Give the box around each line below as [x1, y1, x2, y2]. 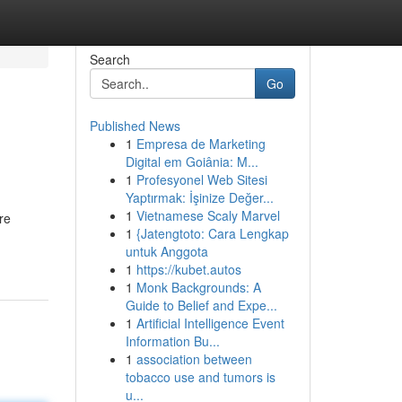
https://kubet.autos [135, 260, 241, 278]
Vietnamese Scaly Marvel [135, 206, 280, 224]
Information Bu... [125, 332, 220, 350]
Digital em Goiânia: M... [125, 153, 258, 170]
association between [135, 350, 252, 368]
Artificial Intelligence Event [135, 314, 284, 332]
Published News [89, 117, 180, 135]
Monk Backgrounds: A [135, 278, 261, 296]
